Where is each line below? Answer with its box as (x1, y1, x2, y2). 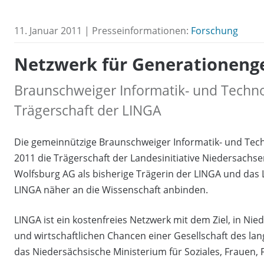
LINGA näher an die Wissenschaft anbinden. (14, 183, 208, 196)
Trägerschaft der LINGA (14, 100, 161, 120)
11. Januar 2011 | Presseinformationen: (14, 24, 191, 38)
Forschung (191, 24, 238, 38)
